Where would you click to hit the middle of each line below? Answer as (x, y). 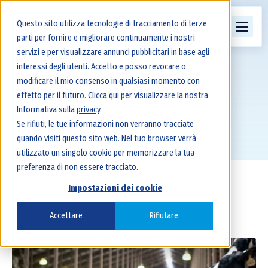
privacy (88, 110)
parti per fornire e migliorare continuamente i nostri (106, 38)
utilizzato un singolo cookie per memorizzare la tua (106, 153)
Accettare (66, 216)
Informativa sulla (47, 110)
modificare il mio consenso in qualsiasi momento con (108, 81)
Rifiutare (164, 216)
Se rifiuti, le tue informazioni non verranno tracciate (105, 124)
